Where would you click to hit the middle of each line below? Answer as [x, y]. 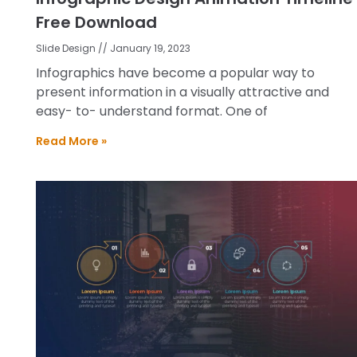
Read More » [71, 141]
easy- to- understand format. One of [152, 112]
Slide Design [67, 49]
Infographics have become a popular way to [175, 73]
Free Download [96, 23]
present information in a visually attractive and [182, 92]
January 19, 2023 [149, 49]
